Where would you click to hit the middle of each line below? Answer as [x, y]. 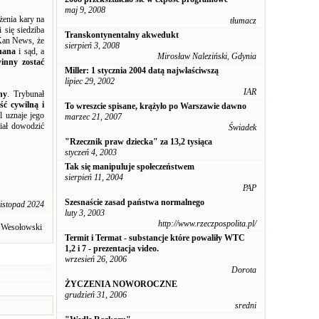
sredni [246, 305]
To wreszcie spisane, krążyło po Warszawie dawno [156, 106]
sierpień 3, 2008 [92, 46]
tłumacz [243, 21]
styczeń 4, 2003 [91, 152]
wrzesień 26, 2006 [96, 259]
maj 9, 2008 [85, 10]
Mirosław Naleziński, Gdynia [207, 56]
